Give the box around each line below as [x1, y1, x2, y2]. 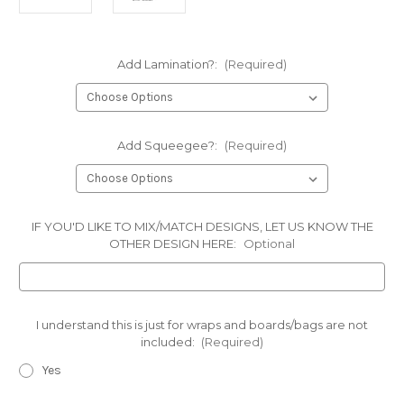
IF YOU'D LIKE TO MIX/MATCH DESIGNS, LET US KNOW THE [31, 219, 373, 234]
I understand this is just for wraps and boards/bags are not [36, 317, 368, 333]
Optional [243, 236, 295, 252]
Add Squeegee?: [117, 138, 220, 153]
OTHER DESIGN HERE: [109, 236, 239, 252]
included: [140, 335, 197, 350]
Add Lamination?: [117, 57, 220, 72]
